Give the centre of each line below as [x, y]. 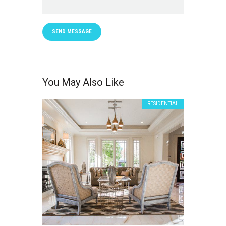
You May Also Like [83, 82]
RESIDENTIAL [163, 103]
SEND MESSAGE [72, 32]
